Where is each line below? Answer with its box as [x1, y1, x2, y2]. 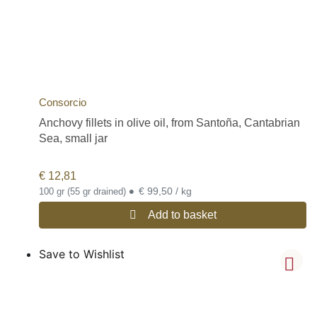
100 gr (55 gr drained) [39, 185, 129, 197]
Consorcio [39, 96, 86, 108]
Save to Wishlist [39, 246, 125, 261]
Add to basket [147, 208, 217, 221]
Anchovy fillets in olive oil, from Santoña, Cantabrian [39, 116, 300, 129]
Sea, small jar [39, 132, 108, 144]
